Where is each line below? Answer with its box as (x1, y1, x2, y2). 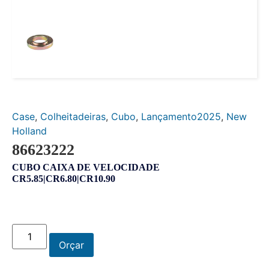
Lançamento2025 (141, 110, 221, 123)
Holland (12, 125, 47, 138)
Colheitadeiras (40, 110, 106, 123)
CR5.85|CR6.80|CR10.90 (12, 174, 115, 184)
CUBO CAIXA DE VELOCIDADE (12, 162, 160, 173)
